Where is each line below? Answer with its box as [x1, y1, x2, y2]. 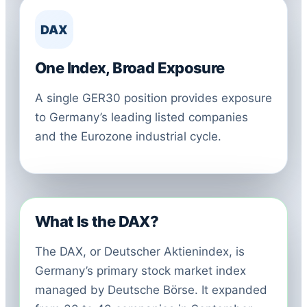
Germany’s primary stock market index [35, 264, 246, 278]
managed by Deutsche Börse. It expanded [35, 283, 267, 297]
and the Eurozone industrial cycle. [35, 130, 221, 143]
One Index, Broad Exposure [35, 59, 225, 77]
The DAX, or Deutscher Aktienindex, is [35, 245, 245, 258]
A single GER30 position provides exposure [35, 91, 272, 105]
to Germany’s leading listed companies [35, 110, 248, 124]
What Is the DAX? [35, 212, 159, 230]
